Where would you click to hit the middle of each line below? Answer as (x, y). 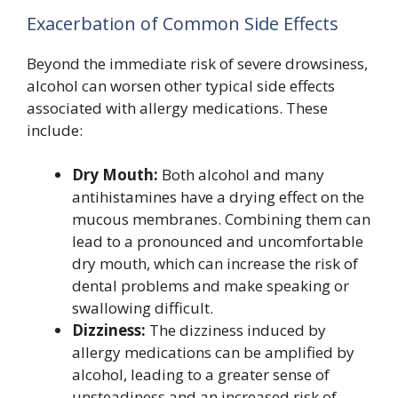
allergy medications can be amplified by (213, 353)
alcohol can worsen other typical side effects (181, 85)
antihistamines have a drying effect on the (218, 197)
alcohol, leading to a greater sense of (201, 375)
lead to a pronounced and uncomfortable (218, 242)
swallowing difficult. (143, 308)
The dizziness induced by (236, 330)
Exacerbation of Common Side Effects (183, 23)
